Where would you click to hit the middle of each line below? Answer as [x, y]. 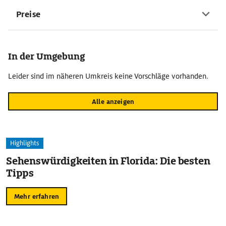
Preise [28, 14]
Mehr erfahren [37, 196]
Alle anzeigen [113, 101]
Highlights [25, 143]
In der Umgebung [46, 56]
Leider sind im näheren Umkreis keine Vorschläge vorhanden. [108, 76]
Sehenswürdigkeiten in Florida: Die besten [108, 161]
